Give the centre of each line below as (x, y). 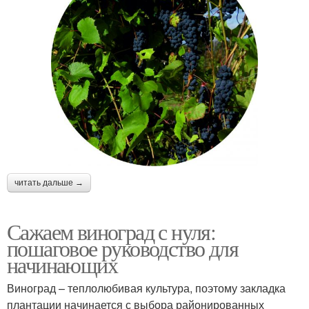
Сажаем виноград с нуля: (111, 232)
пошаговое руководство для (122, 248)
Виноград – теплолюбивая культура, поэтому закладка (146, 288)
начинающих (62, 265)
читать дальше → (49, 183)
